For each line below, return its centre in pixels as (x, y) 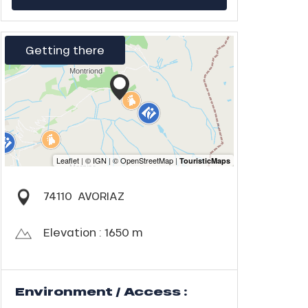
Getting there (65, 50)
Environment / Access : (101, 291)
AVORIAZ (101, 196)
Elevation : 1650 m (93, 232)
